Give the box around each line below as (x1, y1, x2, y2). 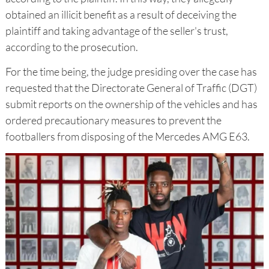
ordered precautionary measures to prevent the (5, 113, 222, 127)
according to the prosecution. (5, 40, 138, 53)
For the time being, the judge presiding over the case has (5, 64, 257, 78)
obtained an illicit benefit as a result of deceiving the (5, 7, 237, 21)
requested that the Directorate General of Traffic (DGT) (5, 80, 257, 94)
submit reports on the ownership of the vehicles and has (5, 97, 258, 110)
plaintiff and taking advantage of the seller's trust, (5, 23, 228, 37)
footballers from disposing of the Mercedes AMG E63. (5, 129, 250, 143)
